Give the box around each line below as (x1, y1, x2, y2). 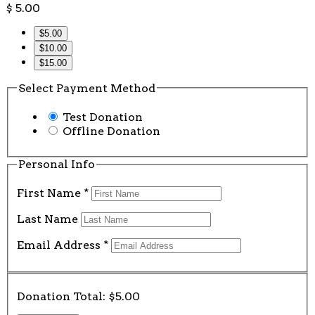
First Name (17, 186, 84, 200)
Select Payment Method (18, 81, 155, 95)
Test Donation (63, 110, 143, 124)
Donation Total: (17, 289, 108, 303)
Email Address (17, 238, 103, 252)
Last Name (17, 212, 81, 226)
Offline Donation (63, 124, 160, 139)
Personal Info (18, 157, 95, 172)
